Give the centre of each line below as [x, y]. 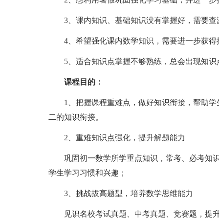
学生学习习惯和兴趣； [87, 173]
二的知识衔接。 [76, 117]
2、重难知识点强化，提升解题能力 [117, 138]
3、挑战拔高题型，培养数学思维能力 [120, 193]
